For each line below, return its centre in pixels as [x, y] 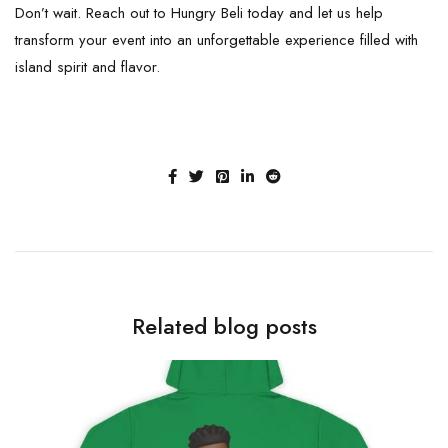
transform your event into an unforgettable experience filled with [216, 39]
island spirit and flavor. [87, 66]
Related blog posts [224, 325]
